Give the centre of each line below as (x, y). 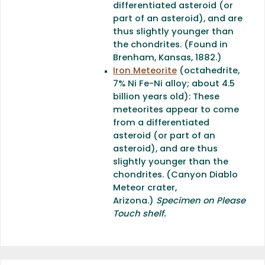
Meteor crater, (145, 188)
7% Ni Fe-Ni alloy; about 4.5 (174, 84)
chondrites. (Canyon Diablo (175, 175)
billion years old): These (166, 97)
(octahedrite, (208, 71)
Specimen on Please (201, 201)
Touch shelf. (140, 214)
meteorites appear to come (176, 110)
